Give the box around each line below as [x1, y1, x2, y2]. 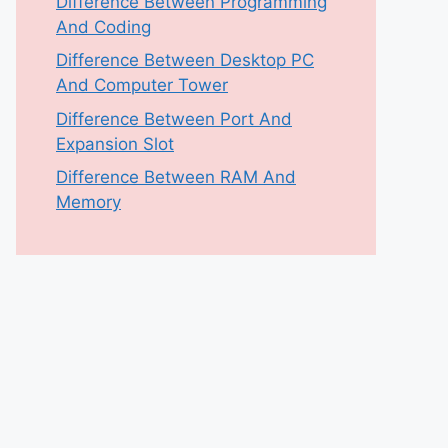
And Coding [56, 16, 151, 37]
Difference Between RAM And [56, 167, 296, 187]
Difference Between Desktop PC [56, 50, 314, 70]
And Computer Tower [56, 75, 228, 95]
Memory [56, 192, 121, 212]
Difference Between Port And [56, 108, 292, 129]
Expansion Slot [56, 133, 174, 154]
